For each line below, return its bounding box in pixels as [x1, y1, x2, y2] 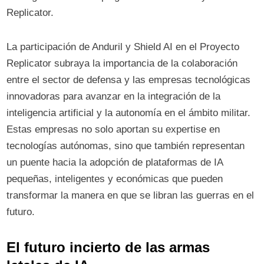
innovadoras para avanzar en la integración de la [6, 91, 221, 102]
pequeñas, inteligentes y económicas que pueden [6, 173, 223, 184]
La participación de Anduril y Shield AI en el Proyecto [6, 41, 240, 52]
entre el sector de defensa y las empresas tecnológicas [6, 74, 251, 85]
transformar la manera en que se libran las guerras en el [6, 190, 255, 201]
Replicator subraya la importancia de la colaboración [6, 58, 238, 69]
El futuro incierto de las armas [6, 239, 210, 255]
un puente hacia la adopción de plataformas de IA [6, 157, 223, 168]
